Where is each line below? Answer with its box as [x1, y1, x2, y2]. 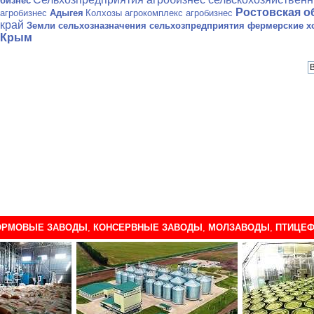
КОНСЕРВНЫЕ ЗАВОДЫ [90, 222, 203, 233]
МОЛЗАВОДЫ [205, 222, 270, 233]
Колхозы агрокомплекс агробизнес [86, 8, 235, 18]
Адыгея [50, 8, 83, 18]
